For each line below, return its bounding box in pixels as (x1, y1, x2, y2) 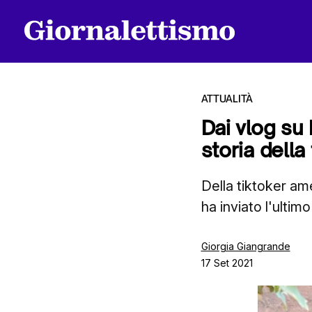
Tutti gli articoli (14, 154, 109, 171)
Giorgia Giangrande (201, 240, 290, 252)
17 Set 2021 (201, 257, 253, 269)
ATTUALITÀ (201, 93, 253, 104)
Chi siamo (14, 207, 79, 224)
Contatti (14, 260, 66, 277)
